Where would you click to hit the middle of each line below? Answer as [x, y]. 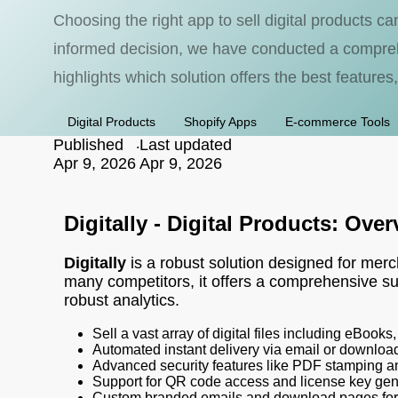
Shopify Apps [220, 121]
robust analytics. [122, 301]
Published [88, 144]
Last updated [186, 144]
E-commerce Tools [338, 121]
